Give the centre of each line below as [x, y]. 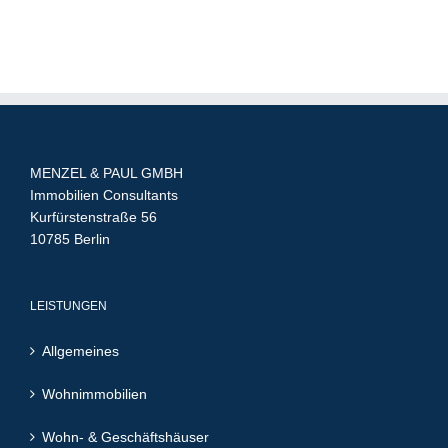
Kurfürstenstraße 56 [93, 216]
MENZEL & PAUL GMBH [106, 172]
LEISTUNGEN [68, 305]
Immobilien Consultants [104, 194]
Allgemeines [80, 350]
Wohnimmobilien [94, 393]
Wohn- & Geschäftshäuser [125, 436]
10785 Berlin [70, 238]
